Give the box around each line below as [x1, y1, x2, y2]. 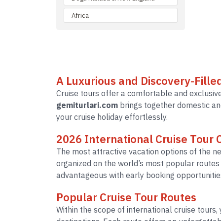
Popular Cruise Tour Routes [56, 190, 196, 204]
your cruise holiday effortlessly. [56, 112, 168, 122]
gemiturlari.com [56, 100, 118, 110]
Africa [72, 11, 89, 20]
